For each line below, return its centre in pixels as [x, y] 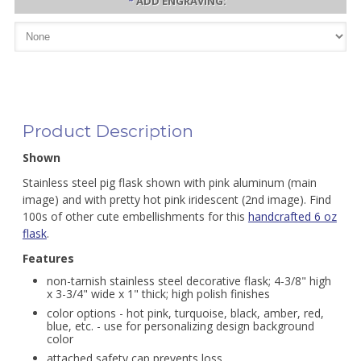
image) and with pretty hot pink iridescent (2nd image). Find [176, 199]
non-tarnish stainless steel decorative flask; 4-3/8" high [189, 281]
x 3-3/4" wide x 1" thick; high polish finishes [158, 294]
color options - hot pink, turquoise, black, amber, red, [185, 313]
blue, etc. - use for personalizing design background [180, 326]
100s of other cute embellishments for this [135, 216]
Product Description [108, 131]
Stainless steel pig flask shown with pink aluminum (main [169, 183]
